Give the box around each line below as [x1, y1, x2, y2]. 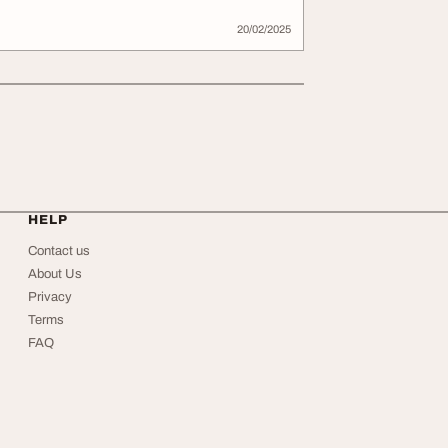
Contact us [28, 244, 90, 258]
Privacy [28, 290, 72, 304]
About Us [28, 267, 82, 281]
